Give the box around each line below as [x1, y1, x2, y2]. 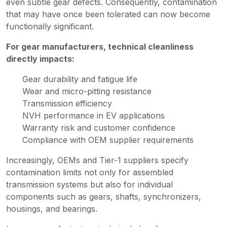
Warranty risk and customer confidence [22, 123, 178, 133]
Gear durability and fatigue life [22, 74, 140, 85]
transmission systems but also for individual [6, 179, 173, 190]
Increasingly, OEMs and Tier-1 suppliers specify [6, 155, 188, 166]
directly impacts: [6, 54, 74, 64]
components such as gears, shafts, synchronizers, [6, 192, 201, 202]
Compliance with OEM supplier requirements [22, 135, 196, 145]
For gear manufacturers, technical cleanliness [6, 42, 194, 52]
